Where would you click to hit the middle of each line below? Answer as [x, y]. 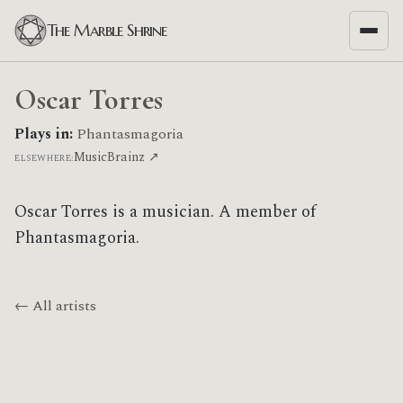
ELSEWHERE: [44, 158]
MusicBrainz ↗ [116, 157]
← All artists [55, 306]
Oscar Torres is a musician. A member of [165, 212]
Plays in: [44, 134]
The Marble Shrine [107, 30]
